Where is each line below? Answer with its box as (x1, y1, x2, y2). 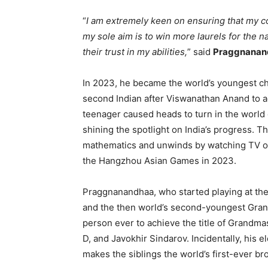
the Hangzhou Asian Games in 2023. (83, 154, 236, 166)
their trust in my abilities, (83, 45, 187, 57)
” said (187, 45, 213, 57)
